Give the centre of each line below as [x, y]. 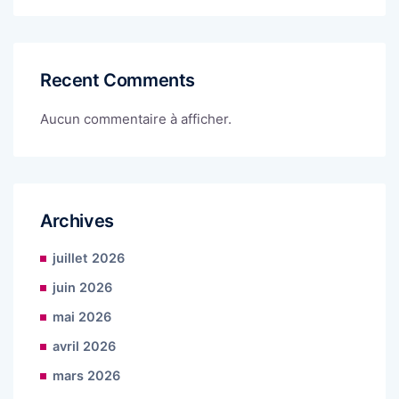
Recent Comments [118, 81]
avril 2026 [84, 347]
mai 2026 [82, 318]
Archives [77, 221]
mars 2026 [86, 376]
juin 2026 [82, 288]
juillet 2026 [89, 259]
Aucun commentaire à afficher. [136, 119]
